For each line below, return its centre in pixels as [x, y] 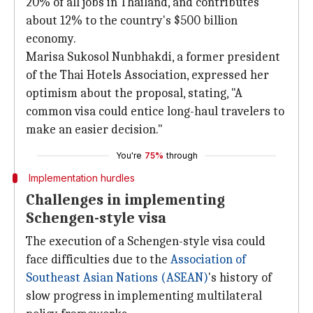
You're [129, 155]
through [182, 155]
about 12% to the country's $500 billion [132, 21]
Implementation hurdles [81, 178]
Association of [208, 260]
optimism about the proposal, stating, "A [134, 93]
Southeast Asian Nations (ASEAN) [117, 278]
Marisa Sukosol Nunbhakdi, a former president [153, 57]
